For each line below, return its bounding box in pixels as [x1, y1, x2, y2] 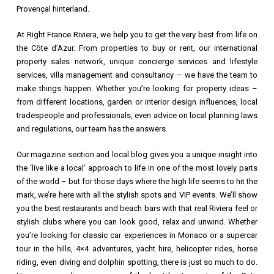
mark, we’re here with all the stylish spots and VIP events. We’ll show [17, 190, 257, 199]
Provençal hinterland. [17, 4, 89, 13]
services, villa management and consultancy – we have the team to [17, 70, 257, 80]
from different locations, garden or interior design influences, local [17, 97, 257, 106]
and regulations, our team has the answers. [17, 124, 168, 133]
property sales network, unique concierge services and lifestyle [17, 57, 257, 66]
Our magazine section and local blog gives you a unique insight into [17, 150, 257, 159]
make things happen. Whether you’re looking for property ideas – [17, 84, 257, 93]
